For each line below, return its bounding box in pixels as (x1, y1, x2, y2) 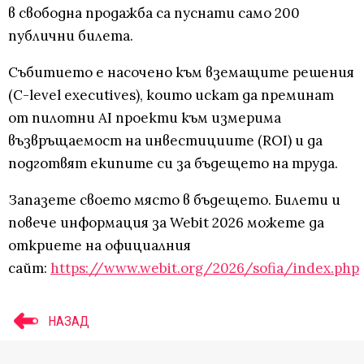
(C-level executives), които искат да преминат (8, 86, 334, 105)
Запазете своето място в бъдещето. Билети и (8, 191, 340, 210)
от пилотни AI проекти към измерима (8, 109, 281, 128)
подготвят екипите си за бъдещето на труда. (8, 154, 338, 173)
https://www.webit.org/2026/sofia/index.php (50, 259, 359, 278)
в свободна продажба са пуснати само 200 (8, 4, 300, 23)
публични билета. (8, 27, 133, 45)
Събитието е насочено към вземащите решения (8, 63, 354, 82)
